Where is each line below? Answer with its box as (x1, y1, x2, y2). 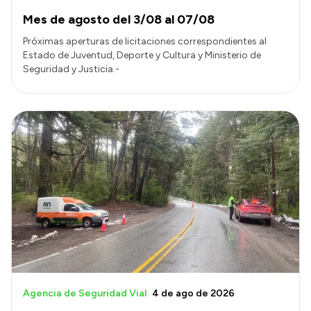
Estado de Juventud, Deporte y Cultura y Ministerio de (23, 49, 261, 62)
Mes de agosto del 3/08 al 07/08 (23, 12, 215, 28)
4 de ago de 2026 (152, 287, 235, 299)
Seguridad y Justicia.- (23, 63, 119, 76)
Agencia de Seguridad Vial (23, 287, 146, 299)
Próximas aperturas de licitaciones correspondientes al (23, 35, 267, 48)
